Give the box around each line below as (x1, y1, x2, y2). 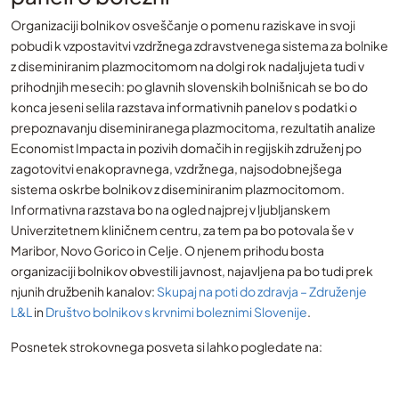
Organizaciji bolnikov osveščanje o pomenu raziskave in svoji (11, 17, 355, 33)
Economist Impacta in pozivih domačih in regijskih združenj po (11, 140, 362, 156)
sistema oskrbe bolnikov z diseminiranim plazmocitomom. (11, 181, 345, 197)
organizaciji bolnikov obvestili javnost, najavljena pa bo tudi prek (11, 263, 373, 279)
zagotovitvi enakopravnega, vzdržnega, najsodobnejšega (11, 160, 342, 176)
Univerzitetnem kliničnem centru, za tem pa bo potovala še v (11, 222, 354, 238)
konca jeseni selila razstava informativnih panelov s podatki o (11, 99, 357, 115)
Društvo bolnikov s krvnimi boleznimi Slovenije (45, 304, 307, 320)
